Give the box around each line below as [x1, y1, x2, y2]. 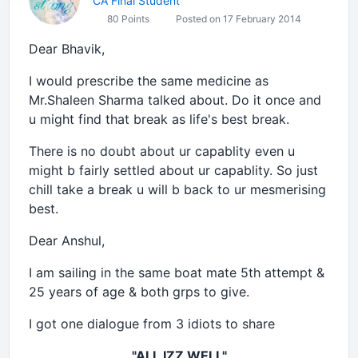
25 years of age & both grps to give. [29, 284, 249, 300]
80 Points [105, 13, 149, 25]
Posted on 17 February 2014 [173, 13, 301, 25]
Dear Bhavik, [29, 41, 105, 57]
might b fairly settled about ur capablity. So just [29, 162, 318, 178]
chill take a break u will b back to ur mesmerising [29, 181, 326, 197]
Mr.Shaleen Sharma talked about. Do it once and [29, 92, 321, 108]
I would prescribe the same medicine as [29, 73, 268, 89]
